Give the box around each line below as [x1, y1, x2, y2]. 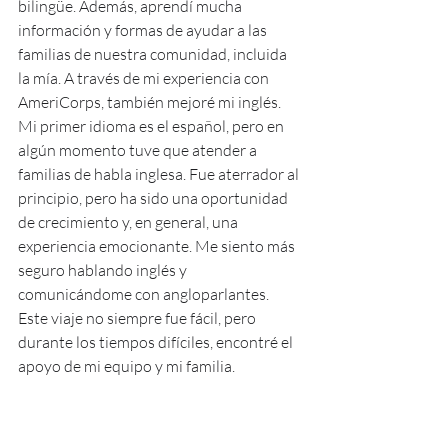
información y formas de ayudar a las [18, 19, 270, 40]
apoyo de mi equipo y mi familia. [18, 355, 235, 376]
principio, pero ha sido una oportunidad [18, 187, 291, 208]
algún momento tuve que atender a [18, 139, 260, 160]
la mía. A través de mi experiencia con [18, 67, 272, 88]
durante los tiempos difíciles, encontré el [18, 331, 296, 352]
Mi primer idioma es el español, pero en [18, 115, 287, 136]
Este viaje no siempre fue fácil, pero [18, 307, 259, 328]
